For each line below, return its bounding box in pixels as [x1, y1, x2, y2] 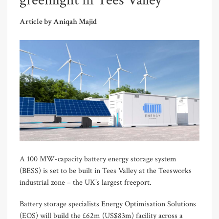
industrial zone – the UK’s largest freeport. [20, 177, 152, 188]
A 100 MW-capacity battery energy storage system [20, 153, 176, 164]
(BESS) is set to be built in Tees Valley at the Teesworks [20, 165, 192, 176]
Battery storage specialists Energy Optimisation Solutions [20, 198, 196, 209]
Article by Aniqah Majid [20, 17, 97, 27]
